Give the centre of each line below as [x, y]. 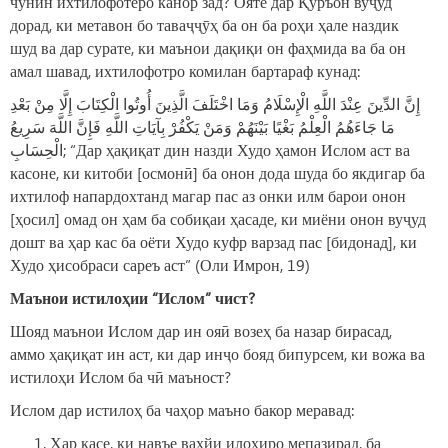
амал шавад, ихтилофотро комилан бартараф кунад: [185, 71]
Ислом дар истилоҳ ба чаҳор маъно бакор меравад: [182, 410]
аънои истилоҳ [77, 298]
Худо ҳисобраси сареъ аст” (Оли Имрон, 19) [160, 265]
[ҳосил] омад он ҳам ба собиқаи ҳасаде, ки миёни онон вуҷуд [218, 219]
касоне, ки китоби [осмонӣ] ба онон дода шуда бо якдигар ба [217, 173]
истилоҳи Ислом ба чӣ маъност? [120, 377]
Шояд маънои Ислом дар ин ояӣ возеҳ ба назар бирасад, [201, 331]
